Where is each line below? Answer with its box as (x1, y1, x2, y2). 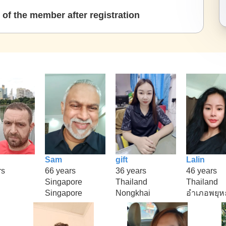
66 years (45, 166, 76, 175)
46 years (186, 166, 217, 175)
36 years (116, 166, 146, 175)
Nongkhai (116, 188, 150, 197)
